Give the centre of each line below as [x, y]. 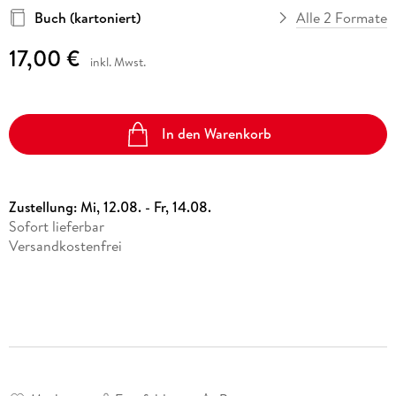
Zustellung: [44, 207]
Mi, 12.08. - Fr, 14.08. [145, 207]
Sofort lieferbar [56, 227]
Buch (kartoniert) [87, 17]
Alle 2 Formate [342, 17]
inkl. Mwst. [118, 61]
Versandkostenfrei [65, 246]
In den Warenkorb [217, 134]
